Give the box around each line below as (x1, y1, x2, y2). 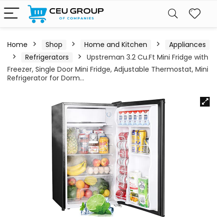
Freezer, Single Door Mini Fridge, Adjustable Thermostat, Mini (7, 64, 208, 74)
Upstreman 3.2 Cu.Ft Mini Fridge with (87, 52, 208, 62)
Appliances (169, 40, 206, 49)
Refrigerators (25, 52, 69, 62)
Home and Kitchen (84, 40, 147, 49)
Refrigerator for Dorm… (7, 73, 84, 83)
